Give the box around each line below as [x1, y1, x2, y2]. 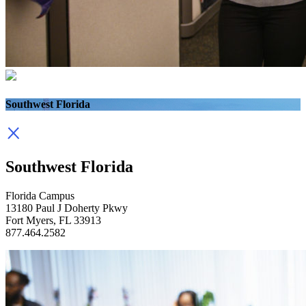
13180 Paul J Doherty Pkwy [5, 201, 128, 214]
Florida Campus [5, 189, 74, 201]
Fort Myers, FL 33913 [5, 214, 101, 226]
